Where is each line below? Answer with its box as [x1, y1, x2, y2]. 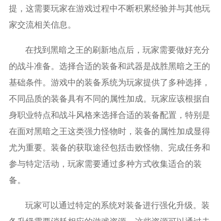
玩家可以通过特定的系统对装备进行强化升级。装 [25, 200, 210, 210]
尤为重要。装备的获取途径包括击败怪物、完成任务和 [8, 143, 210, 152]
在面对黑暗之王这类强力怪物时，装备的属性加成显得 [8, 126, 210, 136]
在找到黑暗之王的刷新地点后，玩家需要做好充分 [25, 45, 210, 55]
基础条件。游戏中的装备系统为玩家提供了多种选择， [8, 77, 210, 87]
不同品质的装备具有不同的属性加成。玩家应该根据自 [8, 94, 210, 104]
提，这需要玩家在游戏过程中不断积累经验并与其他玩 [8, 3, 210, 13]
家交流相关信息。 [8, 20, 76, 30]
